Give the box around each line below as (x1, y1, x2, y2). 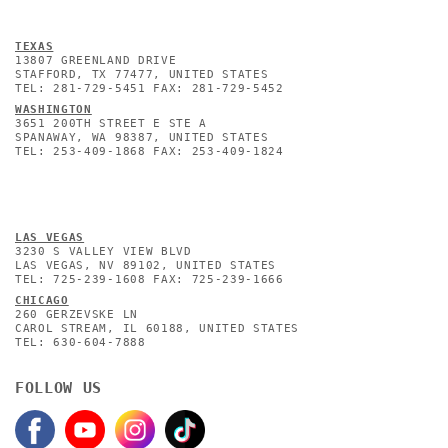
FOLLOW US (15, 378, 103, 397)
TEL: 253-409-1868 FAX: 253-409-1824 (15, 145, 284, 158)
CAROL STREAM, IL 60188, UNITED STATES (15, 322, 300, 336)
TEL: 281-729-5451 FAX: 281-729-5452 (15, 82, 284, 96)
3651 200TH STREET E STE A (15, 117, 207, 130)
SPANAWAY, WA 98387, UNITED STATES (15, 131, 269, 144)
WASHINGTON (15, 103, 92, 116)
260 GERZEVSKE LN (15, 308, 138, 322)
